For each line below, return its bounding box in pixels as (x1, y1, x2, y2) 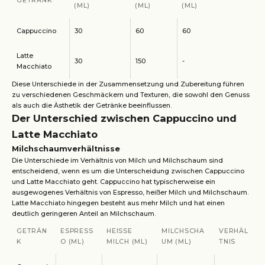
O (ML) (60, 238, 85, 245)
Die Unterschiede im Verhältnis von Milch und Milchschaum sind (12, 156, 223, 164)
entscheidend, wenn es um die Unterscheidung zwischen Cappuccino (12, 167, 244, 175)
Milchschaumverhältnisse (12, 144, 120, 153)
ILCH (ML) (106, 238, 145, 245)
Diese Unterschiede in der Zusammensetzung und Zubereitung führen (12, 80, 244, 88)
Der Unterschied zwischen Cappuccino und (12, 112, 237, 124)
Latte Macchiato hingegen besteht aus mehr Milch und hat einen (12, 199, 225, 207)
